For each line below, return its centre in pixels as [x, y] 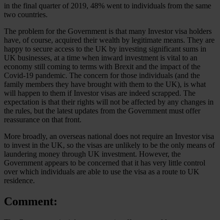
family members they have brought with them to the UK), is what [105, 84]
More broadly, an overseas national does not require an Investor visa [109, 136]
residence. [19, 180]
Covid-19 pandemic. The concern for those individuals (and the [102, 75]
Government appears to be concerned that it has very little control [105, 163]
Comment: [31, 201]
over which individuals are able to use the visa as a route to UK [102, 171]
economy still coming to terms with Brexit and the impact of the [102, 66]
